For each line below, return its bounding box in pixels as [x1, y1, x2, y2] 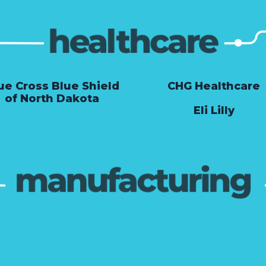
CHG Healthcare [167, 79, 261, 93]
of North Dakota [5, 91, 100, 105]
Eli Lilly [193, 104, 235, 118]
